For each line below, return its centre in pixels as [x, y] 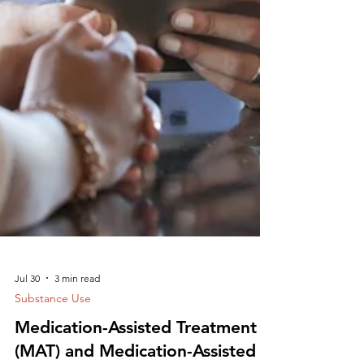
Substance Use [53, 327]
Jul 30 [27, 307]
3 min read [77, 307]
